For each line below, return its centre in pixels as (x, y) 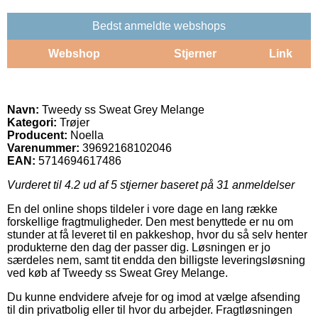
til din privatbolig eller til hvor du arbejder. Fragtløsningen (150, 309)
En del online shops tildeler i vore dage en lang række (142, 209)
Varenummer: (43, 148)
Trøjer (73, 122)
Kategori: (32, 122)
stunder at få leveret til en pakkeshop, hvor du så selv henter (157, 234)
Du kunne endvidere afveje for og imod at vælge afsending (154, 297)
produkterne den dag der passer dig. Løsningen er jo (139, 247)
